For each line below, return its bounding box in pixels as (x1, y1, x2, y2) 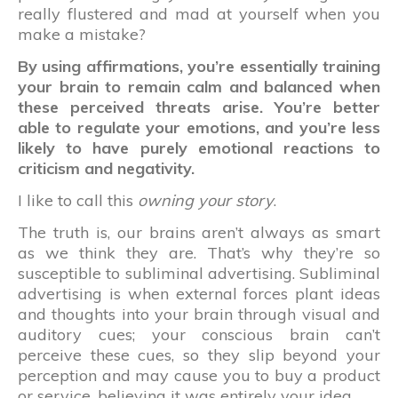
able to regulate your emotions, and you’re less (18, 116, 380, 138)
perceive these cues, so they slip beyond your (18, 344, 380, 365)
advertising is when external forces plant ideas (18, 283, 380, 304)
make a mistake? (18, 23, 146, 44)
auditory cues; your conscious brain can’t (18, 323, 380, 345)
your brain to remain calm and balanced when (18, 76, 380, 97)
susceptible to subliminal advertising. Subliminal (18, 262, 380, 283)
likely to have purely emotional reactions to (18, 137, 380, 158)
